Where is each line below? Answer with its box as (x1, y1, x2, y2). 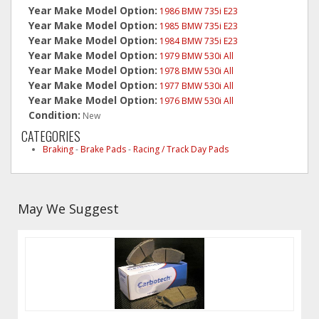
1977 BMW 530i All (159, 80, 234, 92)
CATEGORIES (21, 127, 80, 145)
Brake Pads (80, 143, 126, 155)
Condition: (28, 108, 80, 122)
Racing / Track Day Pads (133, 143, 229, 155)
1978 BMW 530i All (159, 65, 234, 77)
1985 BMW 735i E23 (159, 20, 238, 32)
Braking (43, 143, 73, 155)
